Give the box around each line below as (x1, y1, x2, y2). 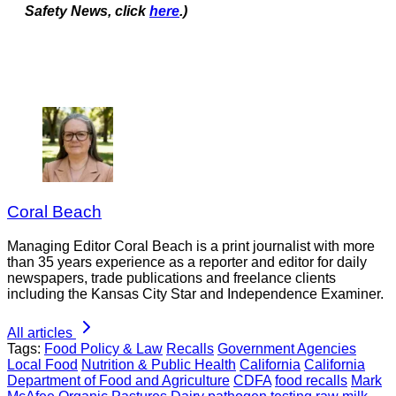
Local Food (7, 356, 78, 372)
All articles (7, 324, 72, 340)
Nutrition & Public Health (81, 356, 236, 372)
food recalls (275, 372, 347, 388)
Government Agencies (217, 340, 356, 356)
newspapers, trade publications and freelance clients (7, 270, 336, 286)
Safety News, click (25, 3, 149, 19)
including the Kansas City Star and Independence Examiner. (7, 286, 384, 301)
